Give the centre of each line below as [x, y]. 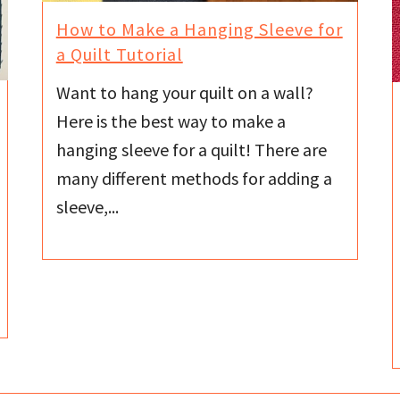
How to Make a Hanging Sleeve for [199, 29]
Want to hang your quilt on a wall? [184, 92]
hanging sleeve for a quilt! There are [191, 149]
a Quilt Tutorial [119, 54]
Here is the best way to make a [171, 121]
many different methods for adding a [194, 178]
